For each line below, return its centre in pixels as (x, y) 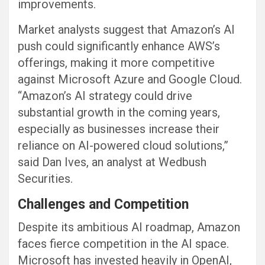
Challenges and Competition (103, 205)
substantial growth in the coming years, (119, 113)
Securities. (45, 179)
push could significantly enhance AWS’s (119, 46)
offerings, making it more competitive (116, 63)
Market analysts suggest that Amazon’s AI (126, 30)
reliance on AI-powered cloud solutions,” (123, 146)
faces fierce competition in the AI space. (123, 244)
